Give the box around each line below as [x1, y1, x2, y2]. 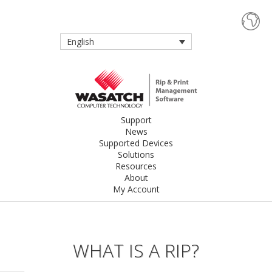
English [67, 36, 94, 48]
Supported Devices [99, 137, 173, 149]
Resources [115, 160, 157, 172]
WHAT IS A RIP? [73, 238, 199, 263]
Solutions [118, 149, 154, 161]
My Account [112, 183, 160, 195]
